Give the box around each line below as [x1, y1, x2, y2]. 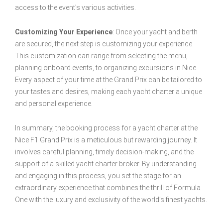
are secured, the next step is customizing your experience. [15, 40, 194, 48]
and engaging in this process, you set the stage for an [15, 172, 181, 180]
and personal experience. [15, 100, 93, 108]
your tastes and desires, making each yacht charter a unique [15, 88, 202, 96]
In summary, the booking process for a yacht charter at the [15, 124, 198, 132]
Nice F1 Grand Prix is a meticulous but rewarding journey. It [15, 136, 197, 144]
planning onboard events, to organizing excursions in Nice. [15, 64, 198, 72]
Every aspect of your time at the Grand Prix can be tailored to [15, 76, 202, 84]
